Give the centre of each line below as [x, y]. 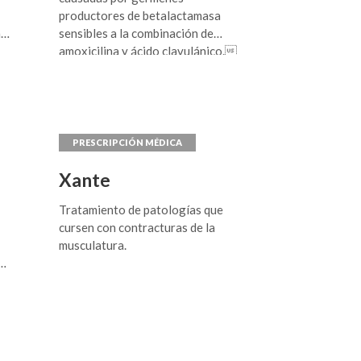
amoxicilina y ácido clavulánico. [148, 51]
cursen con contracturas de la [137, 227]
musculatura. [93, 245]
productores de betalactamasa [140, 15]
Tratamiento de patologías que [141, 210]
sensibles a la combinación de [137, 33]
